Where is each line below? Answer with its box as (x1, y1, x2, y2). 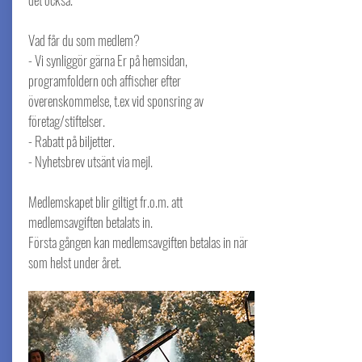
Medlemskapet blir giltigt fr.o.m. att (27, 192, 183, 212)
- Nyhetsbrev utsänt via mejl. (27, 151, 153, 171)
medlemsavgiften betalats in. (27, 212, 153, 232)
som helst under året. (27, 252, 124, 272)
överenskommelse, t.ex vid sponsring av (27, 90, 204, 111)
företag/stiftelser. (27, 111, 105, 131)
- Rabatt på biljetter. (27, 131, 115, 151)
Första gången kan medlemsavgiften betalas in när (27, 232, 248, 252)
